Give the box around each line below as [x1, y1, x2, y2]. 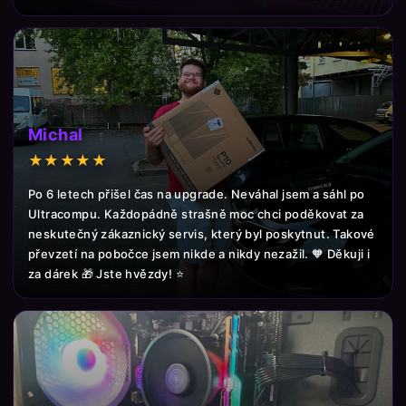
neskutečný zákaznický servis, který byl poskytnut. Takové [28, 227, 375, 241]
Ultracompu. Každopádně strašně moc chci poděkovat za [28, 207, 364, 221]
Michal [28, 125, 83, 144]
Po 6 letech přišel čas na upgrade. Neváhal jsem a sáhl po [28, 187, 365, 201]
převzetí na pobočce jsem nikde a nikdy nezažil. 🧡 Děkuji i [28, 246, 371, 261]
